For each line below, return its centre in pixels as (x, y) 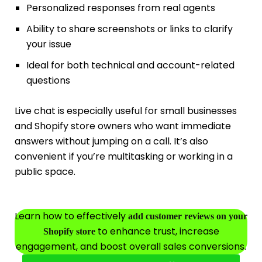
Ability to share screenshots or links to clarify (129, 29)
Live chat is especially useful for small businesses (126, 111)
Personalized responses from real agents (120, 8)
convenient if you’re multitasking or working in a (124, 157)
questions (48, 81)
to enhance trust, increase (157, 231)
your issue (49, 44)
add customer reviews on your (188, 216)
